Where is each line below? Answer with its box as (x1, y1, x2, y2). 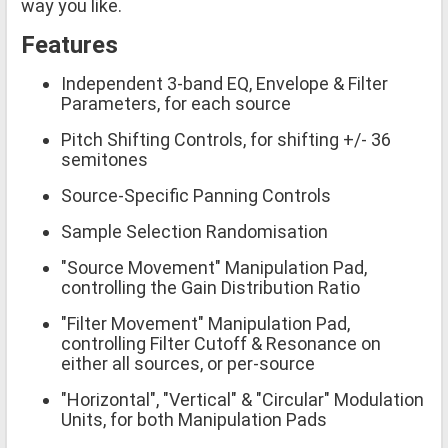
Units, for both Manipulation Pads (61, 408, 327, 430)
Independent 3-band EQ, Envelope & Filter (61, 72, 388, 94)
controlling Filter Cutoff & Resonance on (61, 332, 381, 354)
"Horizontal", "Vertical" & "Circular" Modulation (61, 388, 424, 410)
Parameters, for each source (61, 92, 291, 114)
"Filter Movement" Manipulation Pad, (61, 312, 350, 334)
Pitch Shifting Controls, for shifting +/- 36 (61, 128, 391, 150)
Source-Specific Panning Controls (61, 184, 331, 206)
